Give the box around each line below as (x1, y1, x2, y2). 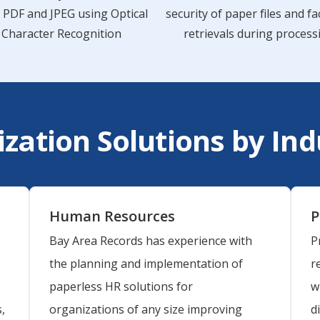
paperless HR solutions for (49, 279, 194, 295)
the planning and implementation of (49, 256, 244, 272)
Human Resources (49, 206, 176, 226)
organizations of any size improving (49, 301, 243, 318)
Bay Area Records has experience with (49, 233, 253, 249)
